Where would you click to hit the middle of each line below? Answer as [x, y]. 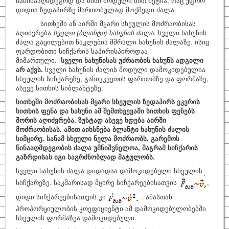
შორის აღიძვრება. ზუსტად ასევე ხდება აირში [91, 120]
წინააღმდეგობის [44, 148]
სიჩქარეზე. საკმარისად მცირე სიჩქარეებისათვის [97, 182]
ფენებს [183, 111]
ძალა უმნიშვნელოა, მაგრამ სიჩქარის [136, 148]
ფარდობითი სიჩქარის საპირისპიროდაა [82, 51]
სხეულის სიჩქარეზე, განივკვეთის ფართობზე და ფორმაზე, [112, 79]
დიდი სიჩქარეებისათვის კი [62, 197]
